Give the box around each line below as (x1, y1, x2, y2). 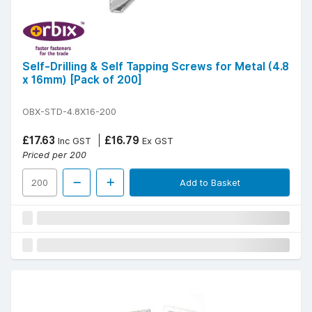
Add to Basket (179, 177, 240, 189)
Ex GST (139, 135, 173, 147)
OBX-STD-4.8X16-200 (22, 106, 116, 118)
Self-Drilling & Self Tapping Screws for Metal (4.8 (22, 60, 289, 74)
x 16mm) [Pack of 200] (22, 73, 142, 87)
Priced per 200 (22, 149, 86, 161)
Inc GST (55, 135, 91, 147)
